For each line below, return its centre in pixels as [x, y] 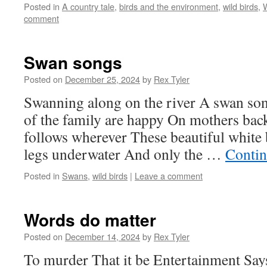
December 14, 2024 [103, 236]
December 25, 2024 [103, 79]
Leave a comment [169, 176]
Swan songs [73, 62]
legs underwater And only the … [125, 154]
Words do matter [90, 220]
